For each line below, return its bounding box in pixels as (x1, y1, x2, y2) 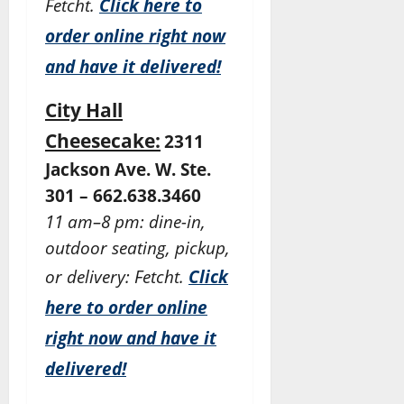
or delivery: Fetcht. (45, 265, 188, 289)
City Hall (45, 96, 123, 124)
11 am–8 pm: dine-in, (45, 210, 206, 234)
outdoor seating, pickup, (45, 236, 230, 260)
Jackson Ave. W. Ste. (45, 158, 211, 181)
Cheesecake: (45, 127, 161, 154)
